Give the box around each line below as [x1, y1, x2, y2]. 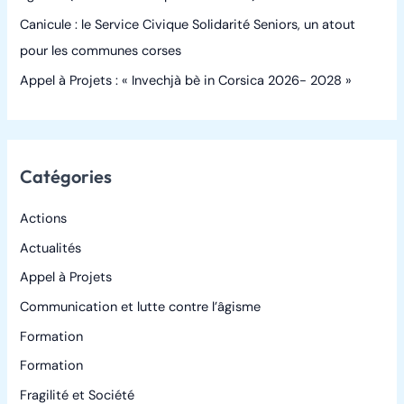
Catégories [20, 164, 113, 188]
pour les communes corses [20, 42, 182, 60]
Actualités [20, 239, 82, 257]
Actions [20, 209, 68, 227]
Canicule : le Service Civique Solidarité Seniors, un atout [20, 16, 356, 34]
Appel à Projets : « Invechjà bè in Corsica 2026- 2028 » [20, 71, 353, 89]
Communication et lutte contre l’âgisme [20, 298, 262, 316]
